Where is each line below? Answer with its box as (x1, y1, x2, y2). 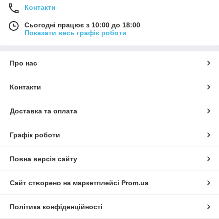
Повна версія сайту (10, 154, 77, 163)
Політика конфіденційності (10, 202, 103, 211)
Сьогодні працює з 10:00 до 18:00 (24, 21, 140, 29)
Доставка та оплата (10, 107, 77, 115)
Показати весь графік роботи (24, 28, 127, 37)
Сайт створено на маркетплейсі (10, 178, 121, 187)
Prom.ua (121, 178, 149, 187)
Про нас (10, 59, 37, 67)
